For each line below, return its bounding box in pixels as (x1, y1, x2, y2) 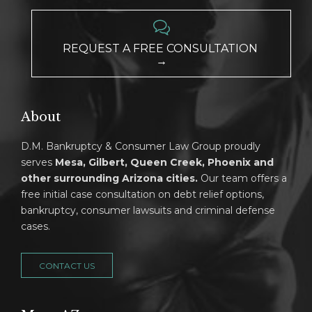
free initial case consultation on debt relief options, (21, 188, 264, 201)
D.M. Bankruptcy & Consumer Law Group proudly (21, 140, 260, 153)
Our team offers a (201, 172, 287, 185)
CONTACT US (39, 260, 95, 271)
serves (21, 156, 55, 169)
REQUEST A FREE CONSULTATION (62, 41, 260, 55)
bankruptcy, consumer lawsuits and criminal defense (21, 204, 275, 217)
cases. (21, 220, 50, 233)
